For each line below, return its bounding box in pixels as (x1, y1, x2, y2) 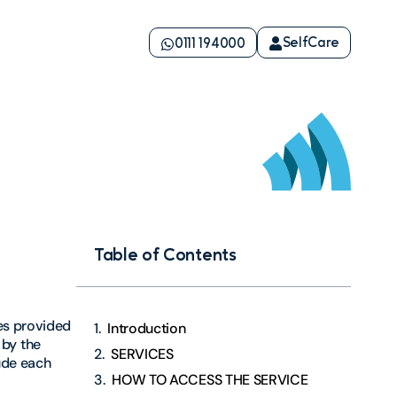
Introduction (107, 319, 186, 339)
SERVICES (111, 345, 174, 364)
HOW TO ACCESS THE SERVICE (112, 370, 308, 390)
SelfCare (282, 35, 339, 51)
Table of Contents (94, 247, 237, 266)
